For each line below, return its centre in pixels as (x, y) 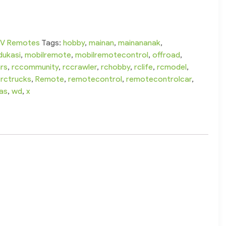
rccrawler (80, 67)
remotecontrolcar (159, 79)
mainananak (139, 43)
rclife (144, 67)
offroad (166, 55)
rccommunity (35, 67)
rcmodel (172, 67)
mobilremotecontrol (112, 55)
